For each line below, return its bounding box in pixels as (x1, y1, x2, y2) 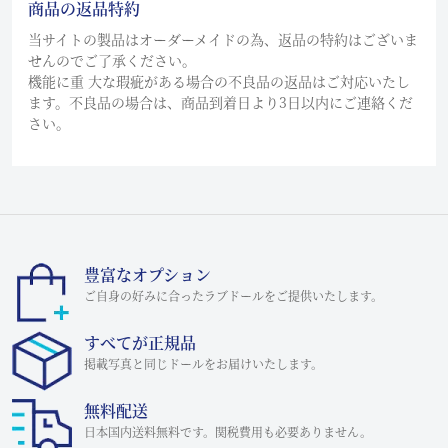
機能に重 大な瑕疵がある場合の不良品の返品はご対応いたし (28, 71, 410, 92)
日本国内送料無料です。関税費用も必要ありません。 (84, 423, 372, 441)
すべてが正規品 (84, 331, 196, 355)
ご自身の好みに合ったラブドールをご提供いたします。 (84, 287, 383, 305)
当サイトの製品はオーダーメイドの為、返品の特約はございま (28, 29, 418, 50)
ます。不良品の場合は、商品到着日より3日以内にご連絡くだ (28, 92, 413, 113)
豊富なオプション (84, 263, 211, 287)
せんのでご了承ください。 (28, 50, 196, 71)
